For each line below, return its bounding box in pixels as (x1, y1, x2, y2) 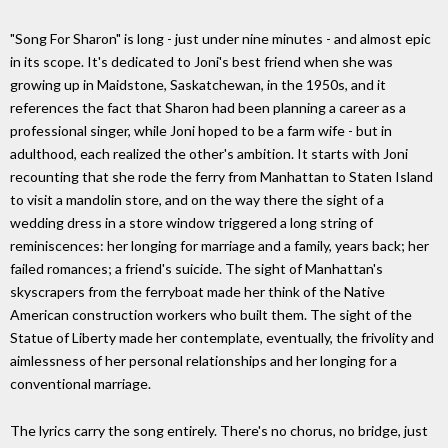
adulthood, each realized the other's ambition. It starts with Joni (10, 144, 408, 162)
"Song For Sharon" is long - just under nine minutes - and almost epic (10, 29, 431, 47)
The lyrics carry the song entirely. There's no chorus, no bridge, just (10, 421, 428, 439)
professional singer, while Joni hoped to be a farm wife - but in (10, 121, 392, 139)
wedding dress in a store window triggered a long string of (10, 213, 373, 231)
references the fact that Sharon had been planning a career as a (10, 98, 406, 116)
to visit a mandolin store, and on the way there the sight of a (10, 190, 384, 208)
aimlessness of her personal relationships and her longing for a (10, 351, 397, 369)
